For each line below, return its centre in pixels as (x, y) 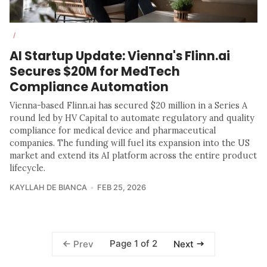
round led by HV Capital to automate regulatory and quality (132, 118)
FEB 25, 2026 (121, 187)
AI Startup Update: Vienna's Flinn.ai (120, 55)
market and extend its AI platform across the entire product (133, 155)
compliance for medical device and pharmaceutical (113, 130)
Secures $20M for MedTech (95, 71)
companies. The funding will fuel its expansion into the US (130, 143)
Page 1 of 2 (133, 244)
